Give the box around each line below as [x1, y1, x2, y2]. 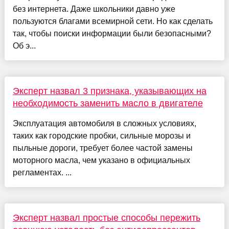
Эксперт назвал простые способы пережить [12, 213, 200, 223]
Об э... [12, 41, 36, 51]
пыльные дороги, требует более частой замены [12, 144, 193, 153]
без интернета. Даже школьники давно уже [12, 5, 175, 14]
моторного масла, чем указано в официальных [12, 156, 190, 165]
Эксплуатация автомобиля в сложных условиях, [12, 119, 196, 128]
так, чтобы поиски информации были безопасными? [12, 29, 211, 38]
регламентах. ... [12, 168, 72, 177]
